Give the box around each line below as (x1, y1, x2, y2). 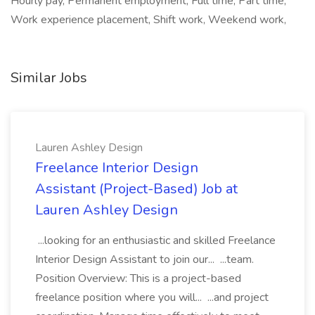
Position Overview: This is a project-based (35, 271, 241, 286)
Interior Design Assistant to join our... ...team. (35, 252, 254, 267)
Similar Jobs (11, 68, 87, 87)
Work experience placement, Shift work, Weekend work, (11, 12, 286, 27)
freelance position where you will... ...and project (35, 290, 269, 305)
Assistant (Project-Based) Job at (35, 179, 238, 198)
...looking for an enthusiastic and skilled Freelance (35, 233, 276, 248)
